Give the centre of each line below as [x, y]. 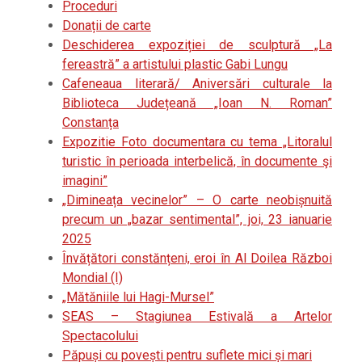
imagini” [85, 181]
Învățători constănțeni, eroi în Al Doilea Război [197, 259]
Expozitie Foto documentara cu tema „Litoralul [197, 142]
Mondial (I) [93, 278]
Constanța [90, 123]
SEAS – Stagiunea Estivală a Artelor [197, 317]
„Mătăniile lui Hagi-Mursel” [138, 297]
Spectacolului [100, 336]
